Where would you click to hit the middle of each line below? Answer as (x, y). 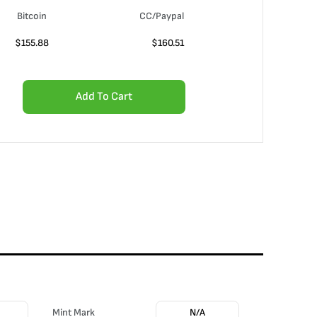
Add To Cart (104, 97)
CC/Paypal (162, 16)
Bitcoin (31, 16)
